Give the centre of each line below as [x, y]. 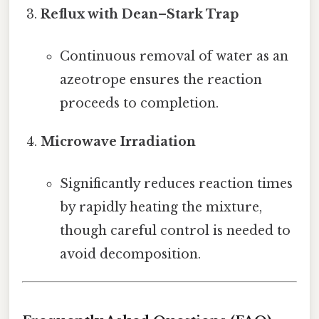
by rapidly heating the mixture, [161, 208]
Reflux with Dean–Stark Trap [140, 14]
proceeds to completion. [139, 103]
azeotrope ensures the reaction [161, 79]
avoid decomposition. [130, 255]
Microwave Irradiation [119, 141]
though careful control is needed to [175, 231]
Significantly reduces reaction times [176, 184]
